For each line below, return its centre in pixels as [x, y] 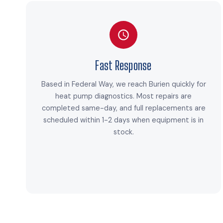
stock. [123, 132]
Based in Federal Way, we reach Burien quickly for [123, 84]
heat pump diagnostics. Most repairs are [123, 96]
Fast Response [123, 66]
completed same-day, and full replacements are [123, 108]
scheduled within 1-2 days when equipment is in [123, 120]
